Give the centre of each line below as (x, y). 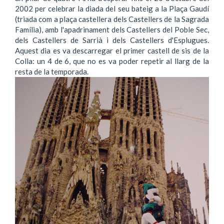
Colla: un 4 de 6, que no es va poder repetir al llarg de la (112, 61)
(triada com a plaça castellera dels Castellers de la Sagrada (112, 19)
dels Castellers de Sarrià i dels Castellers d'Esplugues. (112, 40)
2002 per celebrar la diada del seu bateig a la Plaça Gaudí (112, 8)
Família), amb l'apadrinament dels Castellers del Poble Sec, (112, 29)
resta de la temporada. (52, 71)
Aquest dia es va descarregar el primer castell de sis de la (112, 50)
